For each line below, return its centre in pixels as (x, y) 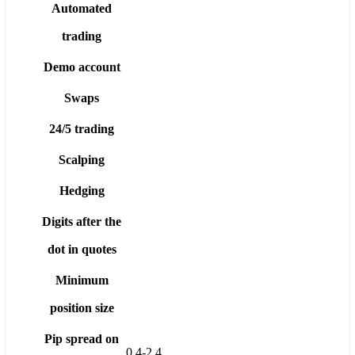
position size (82, 308)
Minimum (82, 281)
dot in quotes (82, 250)
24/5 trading (82, 129)
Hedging (82, 191)
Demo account (82, 67)
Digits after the (82, 222)
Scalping (82, 160)
